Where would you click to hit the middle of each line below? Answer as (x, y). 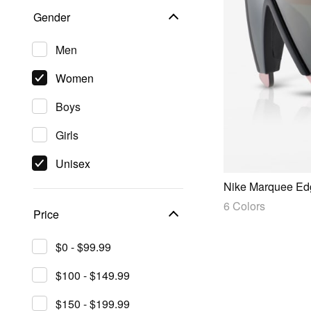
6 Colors (244, 206)
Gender (52, 17)
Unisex (73, 163)
